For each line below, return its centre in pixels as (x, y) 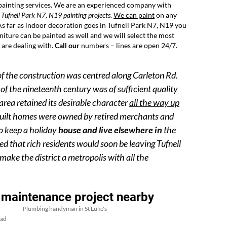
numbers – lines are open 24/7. (128, 46)
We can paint (134, 15)
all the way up (154, 103)
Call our (67, 46)
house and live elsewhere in (110, 130)
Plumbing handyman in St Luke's (65, 209)
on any (166, 15)
